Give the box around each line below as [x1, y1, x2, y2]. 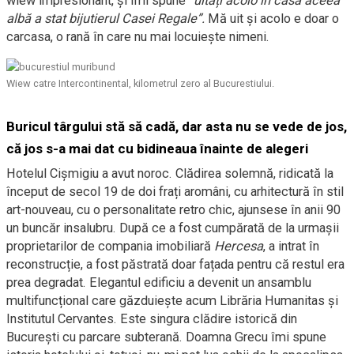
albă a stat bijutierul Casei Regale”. [6, 10, 208, 26]
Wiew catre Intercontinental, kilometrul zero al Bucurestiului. [6, 77, 274, 89]
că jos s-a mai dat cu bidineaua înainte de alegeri [6, 140, 308, 156]
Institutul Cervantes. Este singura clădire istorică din [6, 311, 297, 326]
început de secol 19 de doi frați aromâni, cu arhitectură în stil [6, 183, 344, 199]
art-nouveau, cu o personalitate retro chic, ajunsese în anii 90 [6, 201, 341, 217]
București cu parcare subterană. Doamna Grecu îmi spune [6, 329, 326, 345]
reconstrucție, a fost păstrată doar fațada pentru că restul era [6, 256, 345, 272]
